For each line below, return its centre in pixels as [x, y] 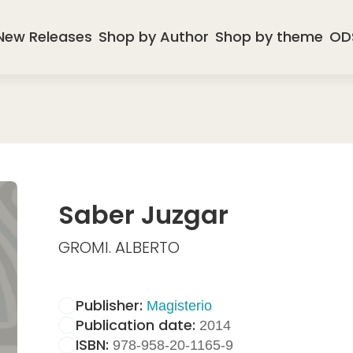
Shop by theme [269, 37]
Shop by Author [154, 37]
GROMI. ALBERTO [119, 247]
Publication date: [136, 325]
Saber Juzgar [143, 215]
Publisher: [109, 305]
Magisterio [179, 305]
